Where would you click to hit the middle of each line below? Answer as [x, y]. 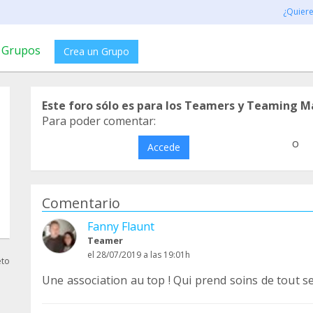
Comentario [81, 203]
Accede [163, 147]
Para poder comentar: [99, 121]
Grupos [21, 50]
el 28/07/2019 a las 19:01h [139, 255]
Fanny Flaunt [121, 226]
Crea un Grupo [96, 51]
